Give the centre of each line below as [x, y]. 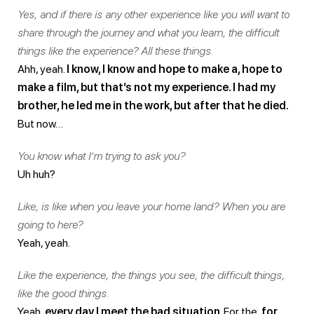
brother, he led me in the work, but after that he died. [153, 105]
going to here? [50, 224]
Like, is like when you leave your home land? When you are [151, 206]
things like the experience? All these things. [116, 50]
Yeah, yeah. [44, 243]
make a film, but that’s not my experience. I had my [146, 87]
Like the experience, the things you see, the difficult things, [151, 275]
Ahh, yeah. [42, 69]
